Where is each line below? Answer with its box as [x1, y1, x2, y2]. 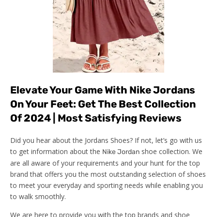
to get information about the [10, 147, 102, 156]
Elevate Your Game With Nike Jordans [10, 84, 195, 96]
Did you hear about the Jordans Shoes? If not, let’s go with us [10, 136, 202, 145]
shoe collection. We [139, 147, 202, 156]
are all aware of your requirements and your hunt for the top [10, 158, 200, 168]
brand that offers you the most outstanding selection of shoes [10, 170, 206, 179]
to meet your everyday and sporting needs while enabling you [10, 181, 203, 190]
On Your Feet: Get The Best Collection [10, 98, 196, 110]
